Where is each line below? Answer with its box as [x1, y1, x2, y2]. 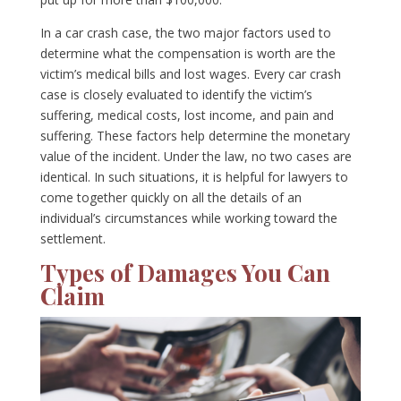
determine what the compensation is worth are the [39, 45, 336, 63]
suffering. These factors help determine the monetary [39, 127, 350, 145]
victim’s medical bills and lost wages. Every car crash [39, 65, 341, 83]
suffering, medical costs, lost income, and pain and [39, 107, 334, 124]
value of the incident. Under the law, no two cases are [39, 148, 352, 166]
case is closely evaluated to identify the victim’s [39, 86, 312, 104]
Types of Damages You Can [39, 257, 330, 289]
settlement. [39, 230, 106, 248]
